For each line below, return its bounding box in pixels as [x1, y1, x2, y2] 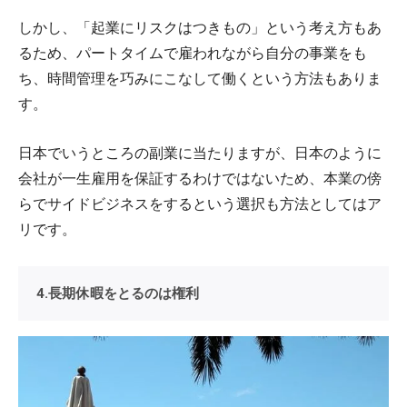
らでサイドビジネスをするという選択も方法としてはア [18, 194, 382, 213]
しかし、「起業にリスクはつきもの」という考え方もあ [18, 18, 382, 37]
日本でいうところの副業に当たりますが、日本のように [18, 144, 382, 163]
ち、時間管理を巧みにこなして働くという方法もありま [18, 69, 382, 88]
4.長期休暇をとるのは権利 [36, 285, 200, 303]
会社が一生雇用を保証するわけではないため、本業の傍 [18, 169, 382, 188]
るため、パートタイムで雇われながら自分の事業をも [18, 44, 367, 63]
